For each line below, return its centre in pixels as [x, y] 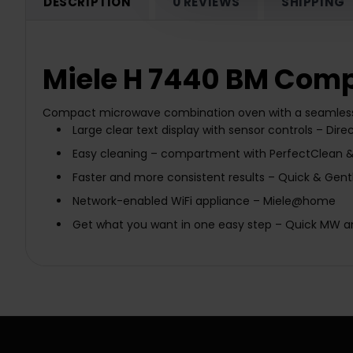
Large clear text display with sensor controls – [197, 130]
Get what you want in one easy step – [178, 225]
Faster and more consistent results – [173, 178]
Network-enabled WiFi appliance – [166, 201]
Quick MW [312, 225]
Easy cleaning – [115, 154]
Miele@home [299, 201]
